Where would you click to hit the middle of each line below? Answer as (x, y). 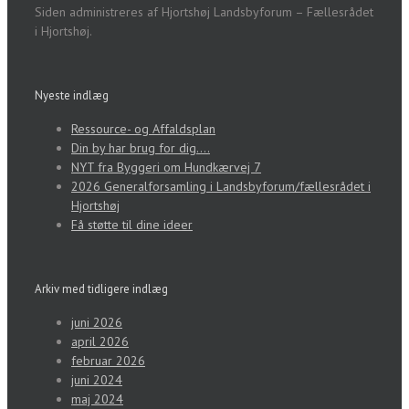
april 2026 (100, 342)
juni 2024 (97, 380)
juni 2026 (97, 323)
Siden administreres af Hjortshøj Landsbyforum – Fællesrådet (204, 11)
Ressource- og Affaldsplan (143, 129)
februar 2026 (108, 361)
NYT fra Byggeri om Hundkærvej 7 (166, 168)
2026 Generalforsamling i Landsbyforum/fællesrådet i (221, 187)
